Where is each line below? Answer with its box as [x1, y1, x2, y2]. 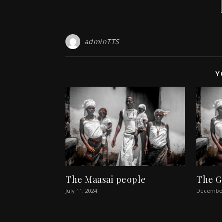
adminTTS [84, 37, 119, 47]
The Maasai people [65, 173, 146, 185]
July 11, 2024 [65, 186, 97, 194]
